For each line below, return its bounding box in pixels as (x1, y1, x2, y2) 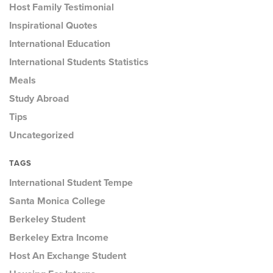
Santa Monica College (9, 195, 105, 207)
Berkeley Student (9, 213, 85, 225)
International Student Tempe (9, 177, 133, 189)
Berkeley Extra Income (9, 232, 108, 244)
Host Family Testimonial (9, 1, 114, 13)
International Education (9, 38, 110, 50)
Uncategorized (9, 129, 74, 141)
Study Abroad (9, 93, 69, 105)
